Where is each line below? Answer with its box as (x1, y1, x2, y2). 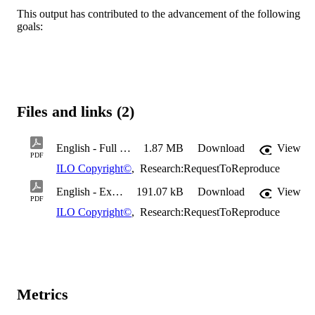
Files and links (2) (17, 103, 134, 121)
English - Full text (120, 141, 131, 154)
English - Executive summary (112, 185, 123, 198)
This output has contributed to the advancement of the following (17, 7, 300, 20)
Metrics (17, 285, 68, 303)
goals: (17, 20, 43, 32)
